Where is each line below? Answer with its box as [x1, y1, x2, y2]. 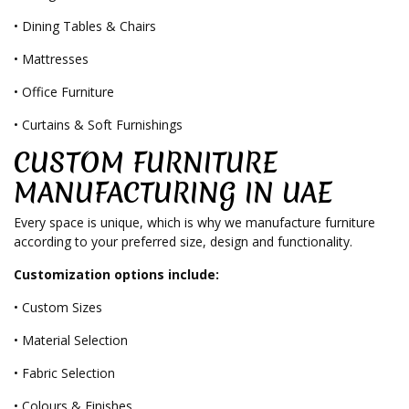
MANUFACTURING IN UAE [14, 174, 332, 213]
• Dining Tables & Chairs [14, 17, 156, 36]
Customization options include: [14, 266, 219, 284]
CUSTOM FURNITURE [14, 144, 278, 183]
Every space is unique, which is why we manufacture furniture [14, 214, 375, 232]
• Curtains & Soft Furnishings [14, 116, 183, 134]
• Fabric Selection [14, 364, 115, 383]
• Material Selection [14, 331, 128, 350]
